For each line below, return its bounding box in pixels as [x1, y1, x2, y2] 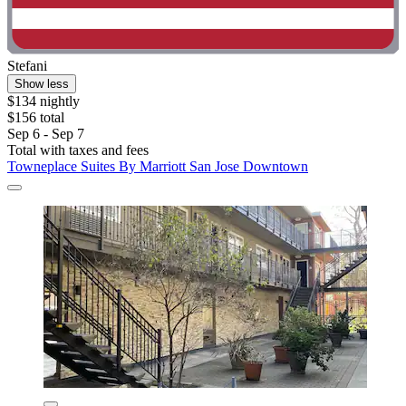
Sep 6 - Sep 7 [7, 125, 84, 141]
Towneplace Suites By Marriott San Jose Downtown [7, 158, 308, 174]
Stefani [7, 57, 47, 73]
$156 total [7, 109, 64, 125]
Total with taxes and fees [7, 141, 149, 158]
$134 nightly [7, 92, 80, 109]
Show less [14, 76, 69, 91]
